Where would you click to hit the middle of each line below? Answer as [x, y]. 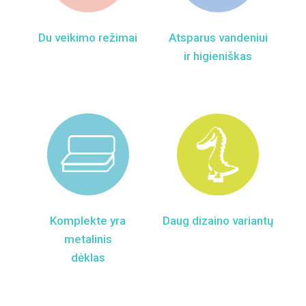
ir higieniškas [218, 56]
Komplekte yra [88, 221]
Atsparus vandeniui [218, 38]
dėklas [88, 258]
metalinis [88, 239]
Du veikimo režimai [88, 38]
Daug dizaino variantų [218, 221]
